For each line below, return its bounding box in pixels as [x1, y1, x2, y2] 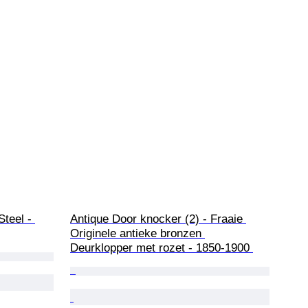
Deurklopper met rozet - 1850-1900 [70, 241, 253, 255]
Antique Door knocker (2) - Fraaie [70, 212, 246, 226]
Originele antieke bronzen [70, 227, 205, 241]
